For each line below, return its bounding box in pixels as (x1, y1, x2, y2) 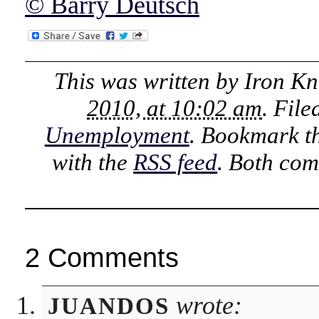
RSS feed (133, 149, 218, 175)
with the (52, 149, 134, 175)
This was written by (54, 68, 245, 94)
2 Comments (24, 242, 179, 273)
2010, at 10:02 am (87, 95, 263, 121)
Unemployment (44, 122, 189, 148)
